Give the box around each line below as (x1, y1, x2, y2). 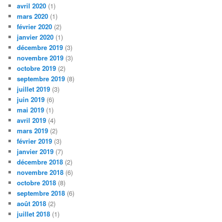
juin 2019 (17, 95, 45, 105)
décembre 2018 (17, 157, 63, 167)
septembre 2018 (17, 188, 65, 198)
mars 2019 (17, 126, 49, 136)
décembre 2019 (17, 43, 63, 53)
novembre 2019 (17, 53, 64, 63)
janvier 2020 (17, 32, 54, 42)
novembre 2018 (17, 167, 64, 177)
